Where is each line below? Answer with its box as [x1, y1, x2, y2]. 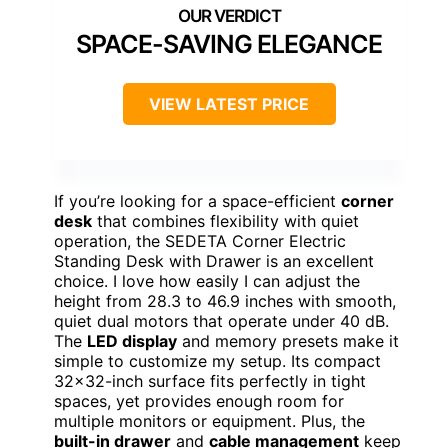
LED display [87, 330, 177, 351]
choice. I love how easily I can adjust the [54, 270, 360, 291]
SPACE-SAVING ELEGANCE [76, 28, 382, 59]
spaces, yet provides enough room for [54, 390, 344, 411]
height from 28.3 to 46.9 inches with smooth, [54, 290, 396, 311]
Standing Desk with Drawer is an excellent [54, 250, 374, 271]
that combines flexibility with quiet [92, 210, 359, 231]
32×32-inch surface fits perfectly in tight [54, 370, 366, 391]
